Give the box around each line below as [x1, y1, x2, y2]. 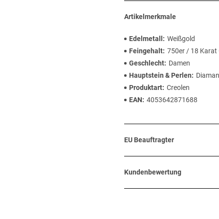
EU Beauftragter [124, 136, 174, 144]
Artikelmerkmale [124, 13, 176, 21]
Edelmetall [129, 35, 163, 43]
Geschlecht [129, 59, 164, 67]
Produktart [129, 84, 162, 91]
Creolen [167, 84, 190, 91]
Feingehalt [129, 47, 163, 55]
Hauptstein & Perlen [129, 71, 192, 79]
